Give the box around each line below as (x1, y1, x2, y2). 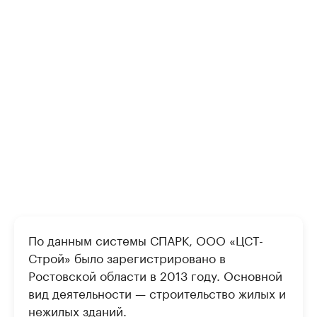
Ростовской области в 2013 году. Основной (28, 265, 282, 284)
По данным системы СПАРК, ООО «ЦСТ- (28, 230, 263, 248)
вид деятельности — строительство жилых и (28, 283, 286, 301)
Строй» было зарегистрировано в (28, 248, 226, 266)
